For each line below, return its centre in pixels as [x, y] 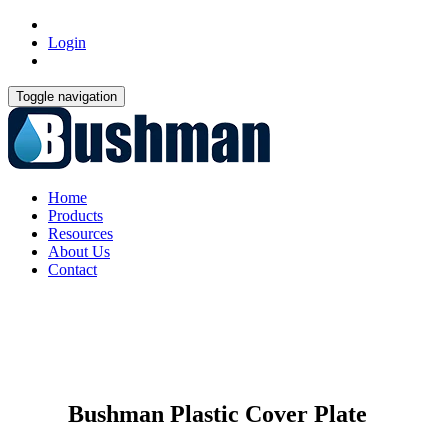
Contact [72, 269]
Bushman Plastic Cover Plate [187, 413]
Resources [80, 233]
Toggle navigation [66, 96]
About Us [79, 251]
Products [75, 215]
